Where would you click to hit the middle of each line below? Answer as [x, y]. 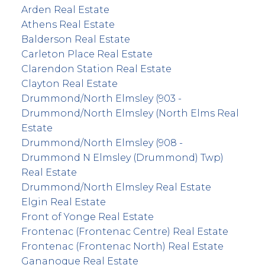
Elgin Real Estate [63, 202]
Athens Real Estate [68, 24]
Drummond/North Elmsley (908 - [102, 143]
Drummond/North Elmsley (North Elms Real [130, 113]
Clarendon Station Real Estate [96, 69]
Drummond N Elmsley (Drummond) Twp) [122, 157]
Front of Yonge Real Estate [87, 216]
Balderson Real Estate [75, 39]
